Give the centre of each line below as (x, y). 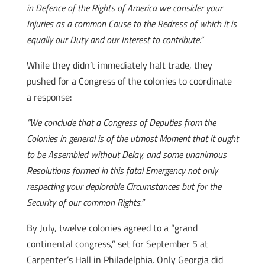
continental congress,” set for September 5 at (117, 244)
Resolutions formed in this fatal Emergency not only (122, 170)
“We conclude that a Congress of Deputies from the (121, 122)
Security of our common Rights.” (85, 202)
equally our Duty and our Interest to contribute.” (114, 40)
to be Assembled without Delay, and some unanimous (126, 154)
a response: (49, 97)
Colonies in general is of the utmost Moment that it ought (132, 138)
